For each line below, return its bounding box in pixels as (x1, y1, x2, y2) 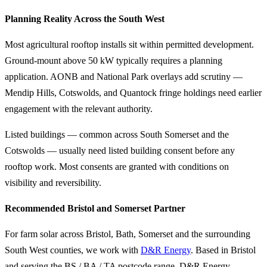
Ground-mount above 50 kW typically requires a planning (5, 55, 222, 66)
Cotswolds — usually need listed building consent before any (5, 145, 235, 156)
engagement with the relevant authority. (5, 104, 153, 114)
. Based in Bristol (191, 245, 256, 255)
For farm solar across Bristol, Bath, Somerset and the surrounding (5, 229, 250, 239)
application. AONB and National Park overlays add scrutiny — (5, 72, 243, 82)
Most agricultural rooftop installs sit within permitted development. (5, 39, 254, 49)
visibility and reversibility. (5, 178, 101, 188)
